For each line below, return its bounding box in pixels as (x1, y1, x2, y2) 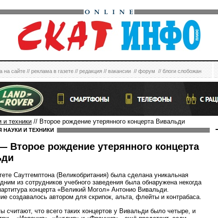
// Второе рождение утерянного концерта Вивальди (32, 118, 185, 125)
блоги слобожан (163, 68, 201, 74)
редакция (79, 68, 102, 74)
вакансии (108, 68, 131, 74)
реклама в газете (31, 68, 73, 74)
